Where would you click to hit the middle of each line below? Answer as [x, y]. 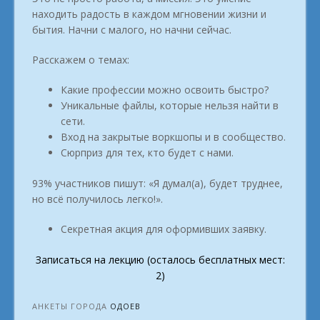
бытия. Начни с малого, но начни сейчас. [132, 29]
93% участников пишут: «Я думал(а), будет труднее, [157, 183]
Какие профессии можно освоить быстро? [165, 89]
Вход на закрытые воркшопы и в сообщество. [173, 136]
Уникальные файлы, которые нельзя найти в [170, 105]
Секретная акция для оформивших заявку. [164, 229]
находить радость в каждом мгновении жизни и [149, 14]
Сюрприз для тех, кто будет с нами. [147, 152]
